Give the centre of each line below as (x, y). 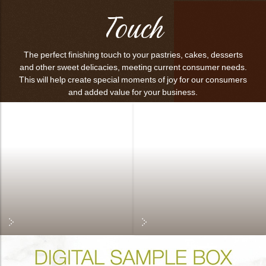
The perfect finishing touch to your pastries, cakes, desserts (133, 55)
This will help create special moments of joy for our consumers (133, 80)
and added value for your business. (133, 93)
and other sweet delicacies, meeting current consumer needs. (133, 68)
